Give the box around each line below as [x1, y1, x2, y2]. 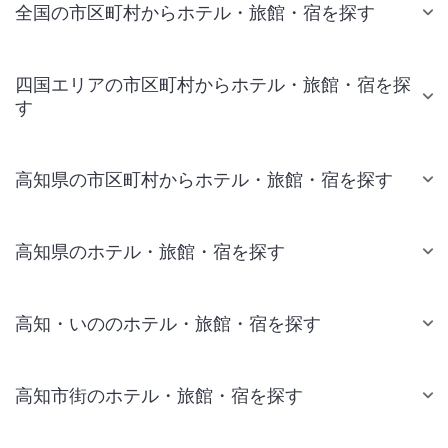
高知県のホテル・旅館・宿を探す [15, 240, 285, 262]
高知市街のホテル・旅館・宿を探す [15, 384, 303, 406]
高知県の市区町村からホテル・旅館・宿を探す [15, 168, 393, 190]
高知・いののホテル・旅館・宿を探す [15, 312, 321, 334]
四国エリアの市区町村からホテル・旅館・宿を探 [15, 73, 411, 95]
